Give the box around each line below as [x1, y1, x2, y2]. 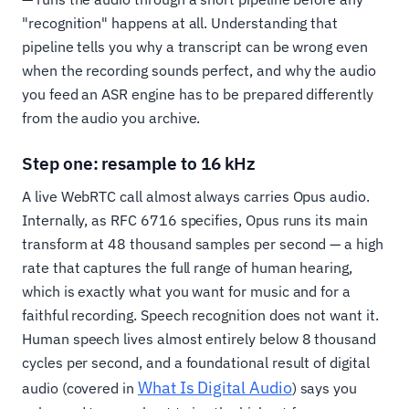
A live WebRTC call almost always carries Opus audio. [22, 187, 370, 206]
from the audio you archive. [22, 109, 201, 128]
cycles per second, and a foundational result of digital [22, 353, 370, 372]
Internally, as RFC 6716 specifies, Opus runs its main [22, 211, 368, 230]
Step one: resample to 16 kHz [22, 152, 257, 175]
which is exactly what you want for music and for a [22, 282, 351, 301]
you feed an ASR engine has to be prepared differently [22, 85, 373, 104]
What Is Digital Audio [137, 377, 292, 399]
